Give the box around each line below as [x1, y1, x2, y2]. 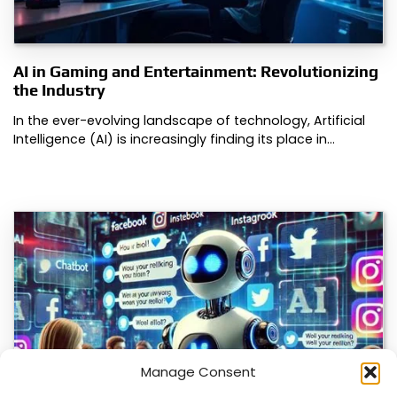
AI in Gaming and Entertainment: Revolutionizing [13, 61, 378, 81]
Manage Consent [141, 362, 256, 381]
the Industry [13, 80, 105, 99]
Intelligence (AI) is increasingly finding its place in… [13, 129, 335, 148]
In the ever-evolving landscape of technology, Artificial [13, 111, 365, 129]
